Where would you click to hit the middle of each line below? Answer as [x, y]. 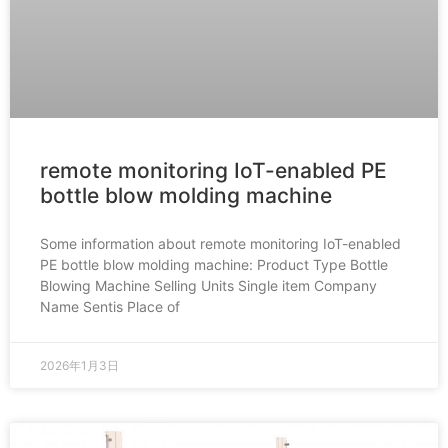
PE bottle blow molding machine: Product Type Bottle [214, 264]
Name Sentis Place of [110, 306]
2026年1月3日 [79, 365]
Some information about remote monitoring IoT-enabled [220, 243]
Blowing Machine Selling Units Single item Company [208, 285]
